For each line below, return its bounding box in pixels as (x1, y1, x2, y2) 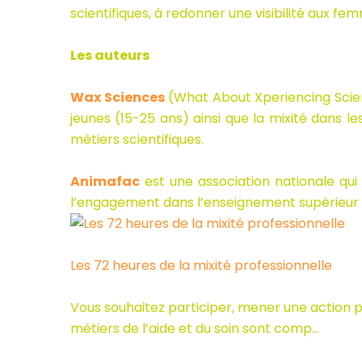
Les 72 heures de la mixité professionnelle (70, 256, 332, 275)
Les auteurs (70, 46, 149, 65)
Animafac (70, 172, 140, 191)
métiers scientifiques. (70, 130, 204, 149)
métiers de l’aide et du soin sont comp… (70, 319, 319, 338)
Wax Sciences (70, 88, 165, 107)
